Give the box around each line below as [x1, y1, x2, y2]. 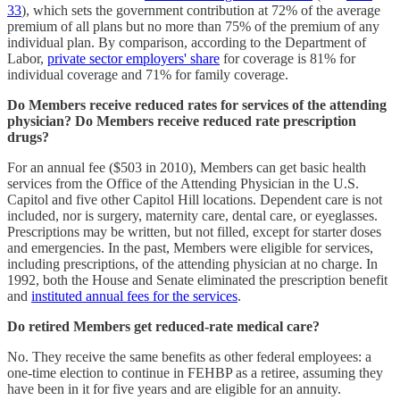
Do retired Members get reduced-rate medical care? [7, 318, 320, 334]
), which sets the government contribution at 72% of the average [21, 2, 380, 18]
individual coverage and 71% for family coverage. [7, 66, 288, 82]
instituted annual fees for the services [31, 287, 237, 304]
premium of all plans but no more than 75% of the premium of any [7, 18, 379, 34]
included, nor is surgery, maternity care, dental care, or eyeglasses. [7, 207, 378, 223]
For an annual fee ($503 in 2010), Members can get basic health [7, 159, 366, 175]
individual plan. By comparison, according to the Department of [7, 34, 366, 50]
